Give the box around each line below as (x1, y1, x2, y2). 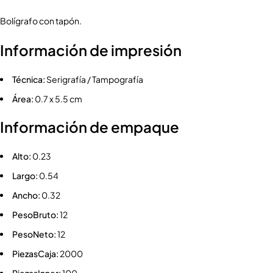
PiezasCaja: (12, 248, 58, 260)
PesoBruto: (12, 209, 58, 221)
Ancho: (12, 190, 40, 201)
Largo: (12, 170, 38, 182)
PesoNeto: (12, 229, 56, 240)
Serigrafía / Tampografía (45, 74, 143, 85)
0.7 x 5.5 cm (34, 93, 82, 105)
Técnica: (12, 74, 45, 85)
